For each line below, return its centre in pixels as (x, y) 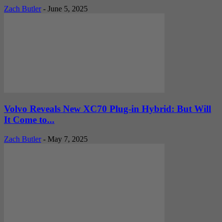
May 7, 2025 (68, 139)
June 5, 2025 (68, 8)
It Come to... (29, 120)
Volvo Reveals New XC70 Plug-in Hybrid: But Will (108, 109)
